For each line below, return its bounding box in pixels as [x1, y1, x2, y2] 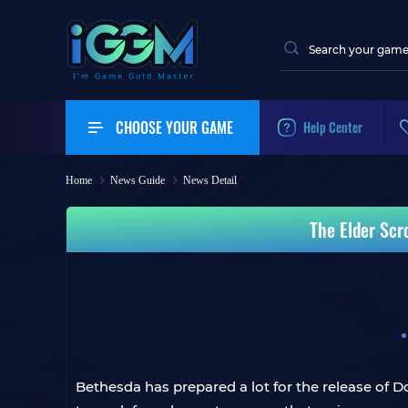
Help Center [303, 117, 362, 137]
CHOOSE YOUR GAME [116, 117, 233, 138]
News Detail [183, 174, 237, 187]
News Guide [110, 174, 165, 187]
